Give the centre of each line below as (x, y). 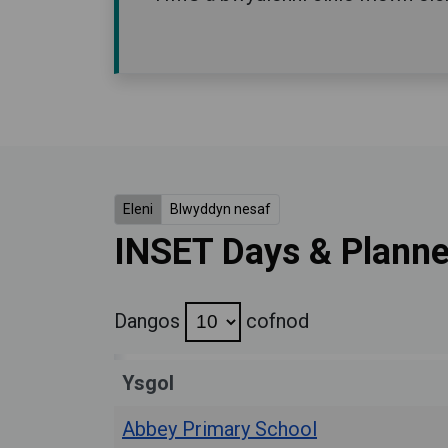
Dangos (149, 321)
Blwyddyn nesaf (220, 209)
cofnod (275, 321)
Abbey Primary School (219, 429)
